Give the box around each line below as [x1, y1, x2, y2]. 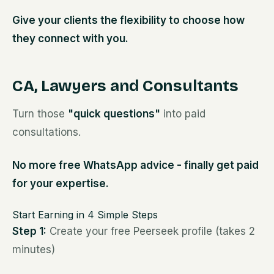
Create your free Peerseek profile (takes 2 [46, 225, 255, 237]
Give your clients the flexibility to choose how [12, 14, 245, 26]
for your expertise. [12, 177, 109, 190]
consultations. [12, 126, 81, 138]
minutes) [12, 243, 55, 256]
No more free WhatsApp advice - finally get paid [12, 159, 259, 171]
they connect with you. [12, 32, 128, 45]
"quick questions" [68, 108, 160, 120]
